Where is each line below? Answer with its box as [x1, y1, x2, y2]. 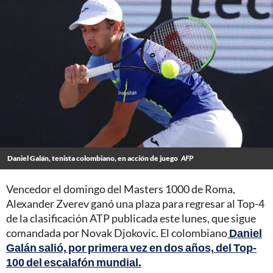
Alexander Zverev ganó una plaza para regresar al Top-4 [6, 197, 264, 211]
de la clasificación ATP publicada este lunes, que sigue [6, 211, 256, 225]
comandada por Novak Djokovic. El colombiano [6, 226, 227, 240]
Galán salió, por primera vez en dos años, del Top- [6, 241, 257, 255]
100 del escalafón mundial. [6, 255, 141, 269]
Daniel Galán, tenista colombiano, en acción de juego [7, 154, 178, 163]
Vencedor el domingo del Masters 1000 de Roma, [6, 182, 235, 196]
